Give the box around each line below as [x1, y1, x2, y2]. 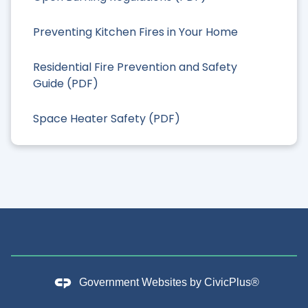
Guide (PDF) [33, 76, 98, 92]
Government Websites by [78, 276, 204, 289]
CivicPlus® [203, 276, 259, 289]
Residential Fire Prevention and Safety [33, 59, 237, 76]
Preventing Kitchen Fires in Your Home [33, 23, 238, 40]
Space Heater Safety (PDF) [33, 111, 180, 127]
